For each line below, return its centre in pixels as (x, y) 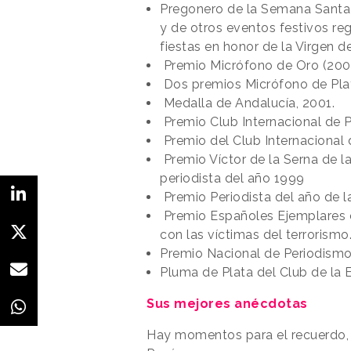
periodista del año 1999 (232, 178)
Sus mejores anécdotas (227, 303)
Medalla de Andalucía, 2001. (247, 103)
